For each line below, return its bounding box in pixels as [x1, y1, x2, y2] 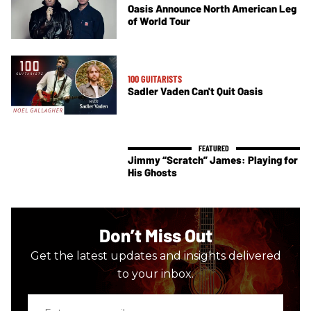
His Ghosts [128, 166, 177, 179]
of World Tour [128, 15, 190, 28]
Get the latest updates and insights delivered [30, 249, 281, 262]
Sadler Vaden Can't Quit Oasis [128, 84, 263, 97]
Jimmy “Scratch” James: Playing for [128, 153, 298, 167]
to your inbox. [117, 267, 194, 280]
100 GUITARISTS [128, 72, 182, 85]
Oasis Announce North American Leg [128, 2, 296, 15]
